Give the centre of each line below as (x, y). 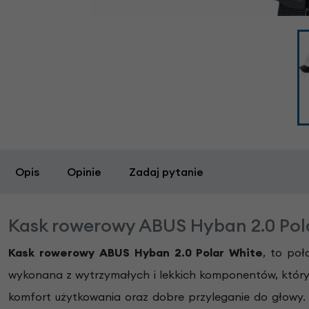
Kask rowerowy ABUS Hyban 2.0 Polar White (136, 253)
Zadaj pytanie (166, 172)
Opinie (84, 172)
